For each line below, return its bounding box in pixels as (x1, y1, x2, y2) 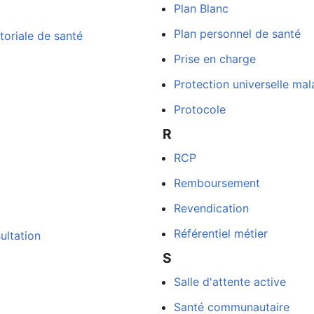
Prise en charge (173, 51, 256, 66)
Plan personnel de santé (173, 26, 301, 41)
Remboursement (173, 176, 260, 191)
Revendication (173, 201, 249, 216)
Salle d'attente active (173, 275, 286, 289)
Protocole (173, 102, 226, 116)
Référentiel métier (173, 226, 268, 241)
